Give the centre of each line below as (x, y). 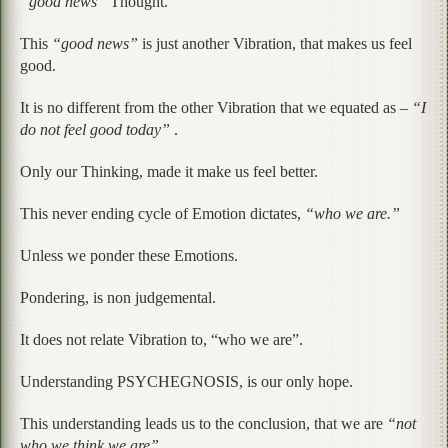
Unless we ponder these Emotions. (129, 255)
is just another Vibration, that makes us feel (277, 43)
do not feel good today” (97, 129)
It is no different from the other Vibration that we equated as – (216, 107)
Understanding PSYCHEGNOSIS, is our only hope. (186, 381)
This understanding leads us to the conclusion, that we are (203, 423)
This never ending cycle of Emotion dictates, (162, 213)
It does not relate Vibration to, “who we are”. (161, 339)
